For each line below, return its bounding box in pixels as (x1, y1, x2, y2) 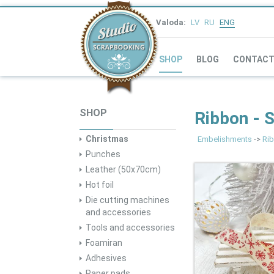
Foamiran (86, 238, 122, 248)
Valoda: (156, 18, 186, 27)
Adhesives (86, 253, 127, 263)
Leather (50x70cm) (86, 165, 161, 174)
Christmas (86, 134, 128, 144)
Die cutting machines (86, 195, 169, 205)
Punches (86, 149, 120, 159)
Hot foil (86, 180, 114, 190)
